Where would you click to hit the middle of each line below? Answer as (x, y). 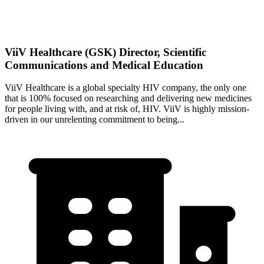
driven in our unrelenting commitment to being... (95, 120)
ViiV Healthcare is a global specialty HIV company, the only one (126, 88)
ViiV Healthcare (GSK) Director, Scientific (105, 52)
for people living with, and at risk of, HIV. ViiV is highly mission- (127, 109)
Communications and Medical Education (104, 65)
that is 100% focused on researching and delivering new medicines (128, 98)
